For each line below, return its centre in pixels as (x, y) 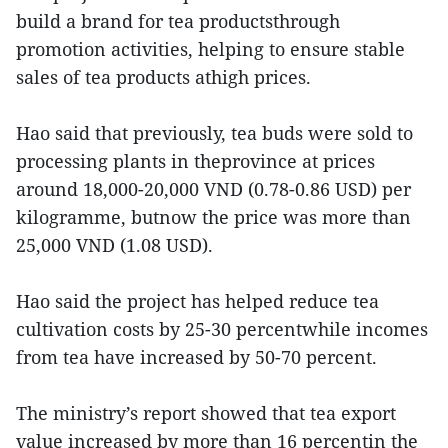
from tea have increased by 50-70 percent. (196, 356)
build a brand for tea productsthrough (178, 20)
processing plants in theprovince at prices (195, 160)
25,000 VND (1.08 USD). (114, 244)
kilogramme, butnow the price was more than (213, 216)
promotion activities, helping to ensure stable (210, 48)
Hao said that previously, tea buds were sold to (214, 132)
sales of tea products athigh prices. (163, 76)
